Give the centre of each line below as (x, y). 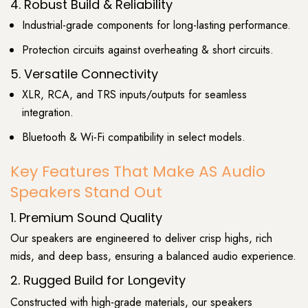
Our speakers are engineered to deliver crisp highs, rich (141, 238)
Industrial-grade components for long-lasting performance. (156, 25)
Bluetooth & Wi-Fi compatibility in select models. (134, 137)
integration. (48, 113)
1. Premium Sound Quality (86, 217)
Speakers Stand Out (86, 192)
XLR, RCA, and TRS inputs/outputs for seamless (134, 95)
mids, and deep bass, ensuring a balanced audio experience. (153, 256)
